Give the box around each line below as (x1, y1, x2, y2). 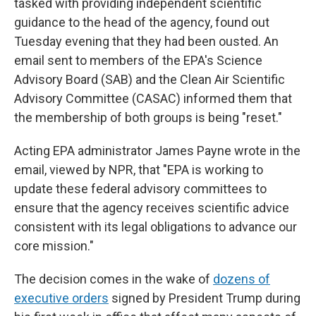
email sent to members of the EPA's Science (14, 53, 262, 68)
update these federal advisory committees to (14, 181, 267, 196)
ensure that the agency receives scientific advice (14, 200, 289, 215)
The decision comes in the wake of (14, 272, 213, 286)
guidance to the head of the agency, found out (14, 15, 269, 30)
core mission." (14, 238, 94, 253)
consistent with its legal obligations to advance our (14, 219, 297, 234)
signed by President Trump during (109, 291, 300, 305)
